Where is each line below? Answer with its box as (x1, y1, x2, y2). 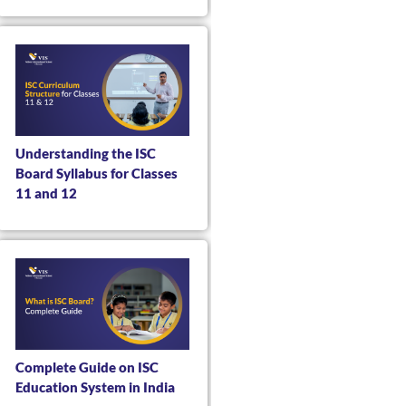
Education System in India (14, 379, 175, 396)
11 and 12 (14, 185, 77, 202)
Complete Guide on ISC (14, 359, 159, 376)
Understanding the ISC (14, 145, 156, 162)
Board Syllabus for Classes (14, 165, 178, 182)
